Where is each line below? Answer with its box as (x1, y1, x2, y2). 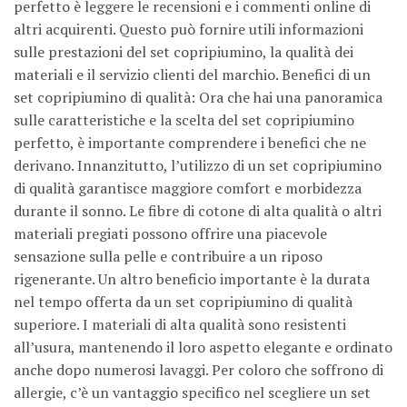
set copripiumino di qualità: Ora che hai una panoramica (14, 87, 382, 108)
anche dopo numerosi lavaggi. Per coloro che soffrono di (14, 360, 383, 381)
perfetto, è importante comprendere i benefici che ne (14, 133, 366, 154)
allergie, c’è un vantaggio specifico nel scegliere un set (14, 382, 371, 403)
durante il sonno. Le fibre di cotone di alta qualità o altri (14, 201, 382, 222)
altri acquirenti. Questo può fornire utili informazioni (14, 19, 363, 40)
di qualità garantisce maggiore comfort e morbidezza (14, 178, 362, 199)
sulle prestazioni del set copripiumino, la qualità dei (14, 42, 353, 63)
